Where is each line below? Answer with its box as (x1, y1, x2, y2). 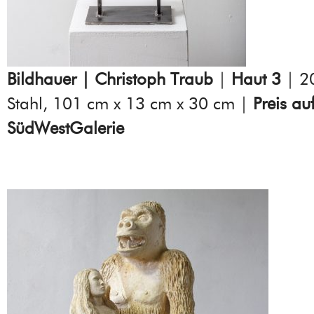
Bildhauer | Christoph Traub (7, 68, 213, 89)
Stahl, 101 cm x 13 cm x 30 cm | (7, 93, 253, 114)
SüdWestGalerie (7, 117, 124, 138)
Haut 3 (231, 68, 281, 89)
